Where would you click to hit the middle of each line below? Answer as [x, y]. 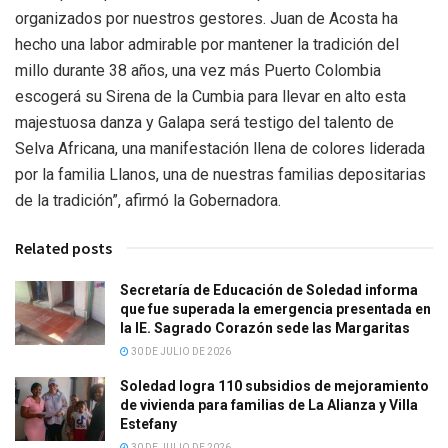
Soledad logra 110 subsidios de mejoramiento [274, 385]
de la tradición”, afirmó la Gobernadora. [148, 200]
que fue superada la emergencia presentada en [275, 308]
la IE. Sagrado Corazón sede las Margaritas [265, 327]
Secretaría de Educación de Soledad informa [269, 289]
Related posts [63, 247]
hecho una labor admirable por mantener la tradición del [207, 44]
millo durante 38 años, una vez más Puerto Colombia [198, 70]
